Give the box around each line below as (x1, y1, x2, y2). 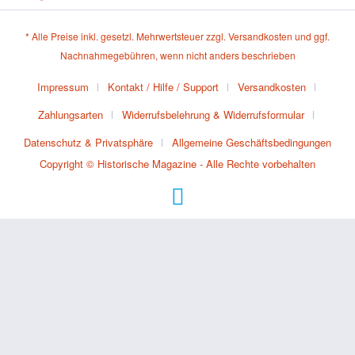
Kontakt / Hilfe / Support (107, 79, 219, 95)
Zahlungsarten (38, 107, 103, 123)
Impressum (36, 79, 89, 95)
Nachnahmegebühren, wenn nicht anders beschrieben (59, 48, 296, 63)
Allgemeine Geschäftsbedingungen (172, 135, 331, 151)
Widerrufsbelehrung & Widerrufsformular (122, 107, 304, 123)
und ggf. (292, 29, 330, 44)
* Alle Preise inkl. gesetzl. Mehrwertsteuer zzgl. (25, 29, 228, 44)
